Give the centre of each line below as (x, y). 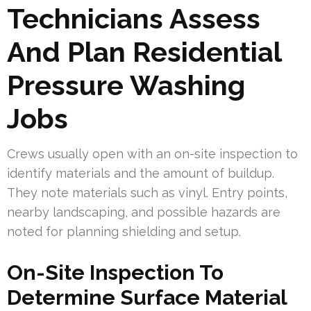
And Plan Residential (144, 51)
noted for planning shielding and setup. (124, 231)
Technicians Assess (134, 18)
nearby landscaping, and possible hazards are (144, 212)
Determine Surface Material (147, 297)
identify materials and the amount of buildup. (141, 173)
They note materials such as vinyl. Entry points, (147, 192)
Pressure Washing (126, 85)
